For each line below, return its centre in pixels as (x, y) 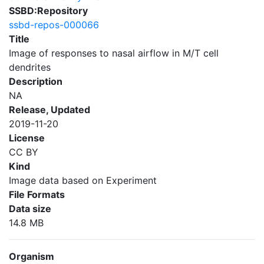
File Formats (37, 194)
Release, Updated (49, 110)
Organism (32, 256)
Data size (30, 209)
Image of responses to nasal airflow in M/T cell (114, 53)
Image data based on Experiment (83, 180)
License (27, 138)
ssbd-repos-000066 (54, 25)
